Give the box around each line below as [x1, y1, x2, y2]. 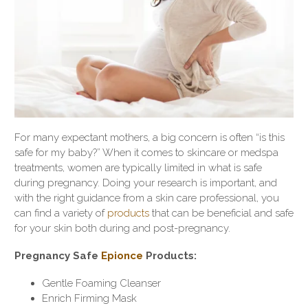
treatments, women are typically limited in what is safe [14, 162, 262, 175]
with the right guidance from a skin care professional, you [14, 192, 279, 205]
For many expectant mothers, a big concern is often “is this [14, 131, 285, 144]
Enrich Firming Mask [42, 292, 137, 305]
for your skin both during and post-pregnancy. [14, 222, 230, 235]
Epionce [101, 250, 143, 263]
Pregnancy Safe [14, 250, 101, 263]
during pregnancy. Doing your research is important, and [14, 177, 277, 190]
